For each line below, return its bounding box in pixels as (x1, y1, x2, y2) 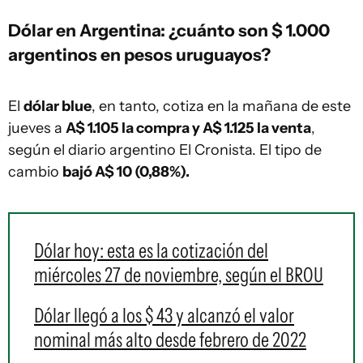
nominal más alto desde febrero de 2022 (34, 327, 306, 352)
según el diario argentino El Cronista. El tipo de (8, 141, 322, 159)
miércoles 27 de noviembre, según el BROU (34, 263, 323, 287)
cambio (8, 163, 62, 181)
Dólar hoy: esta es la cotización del (34, 238, 268, 263)
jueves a (8, 119, 66, 137)
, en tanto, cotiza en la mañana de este (92, 97, 351, 115)
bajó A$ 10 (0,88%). (62, 163, 190, 181)
